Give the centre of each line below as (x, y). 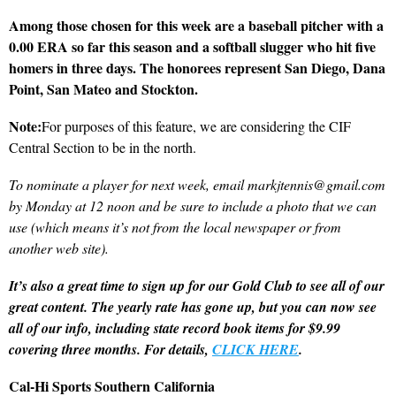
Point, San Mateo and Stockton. (103, 88)
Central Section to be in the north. (103, 147)
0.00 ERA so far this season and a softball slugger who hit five (192, 46)
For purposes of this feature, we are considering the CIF (196, 126)
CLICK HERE (255, 349)
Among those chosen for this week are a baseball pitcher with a (196, 25)
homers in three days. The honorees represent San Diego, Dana (197, 67)
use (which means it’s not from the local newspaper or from (175, 226)
